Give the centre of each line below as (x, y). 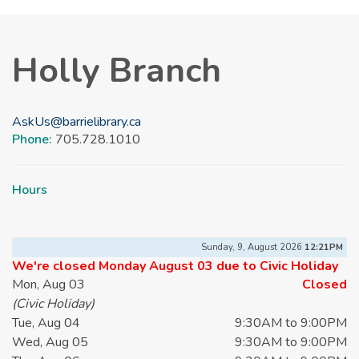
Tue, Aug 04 (46, 323)
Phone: (34, 140)
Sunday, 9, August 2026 (253, 248)
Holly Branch (117, 71)
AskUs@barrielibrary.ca (77, 122)
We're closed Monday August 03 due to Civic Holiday (175, 266)
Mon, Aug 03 (48, 285)
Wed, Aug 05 (50, 343)
